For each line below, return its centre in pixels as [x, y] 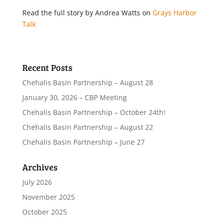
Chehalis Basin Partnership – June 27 [83, 142]
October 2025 [44, 212]
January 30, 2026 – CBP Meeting [74, 97]
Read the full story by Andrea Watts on [87, 13]
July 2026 [37, 182]
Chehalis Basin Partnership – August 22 [87, 127]
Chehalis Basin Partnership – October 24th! [94, 112]
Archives [40, 167]
